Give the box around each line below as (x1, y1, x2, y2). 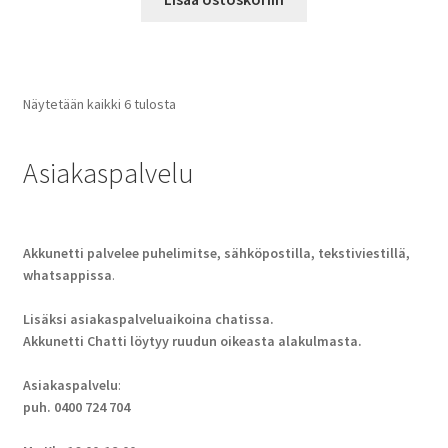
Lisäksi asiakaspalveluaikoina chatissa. (22, 310, 274, 329)
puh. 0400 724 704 (22, 398, 130, 417)
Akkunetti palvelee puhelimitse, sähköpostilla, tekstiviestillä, (22, 244, 410, 263)
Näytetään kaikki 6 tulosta (22, 95, 176, 114)
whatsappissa (22, 266, 112, 285)
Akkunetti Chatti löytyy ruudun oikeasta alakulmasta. (22, 332, 362, 351)
